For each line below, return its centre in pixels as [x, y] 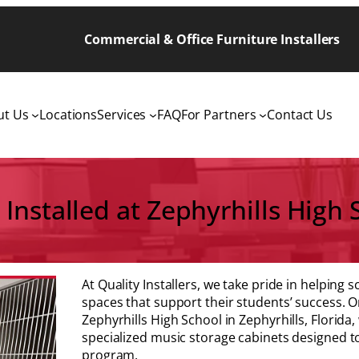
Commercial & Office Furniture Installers [212, 39]
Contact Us [300, 115]
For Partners [218, 115]
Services [122, 115]
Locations [69, 115]
